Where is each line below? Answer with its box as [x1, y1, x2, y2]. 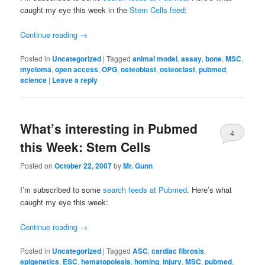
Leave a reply [52, 75, 98, 86]
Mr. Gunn [123, 160, 153, 171]
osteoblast [121, 64, 157, 75]
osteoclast [160, 64, 196, 75]
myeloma [20, 64, 52, 75]
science [20, 75, 47, 86]
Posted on [20, 160, 55, 170]
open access [55, 64, 99, 75]
